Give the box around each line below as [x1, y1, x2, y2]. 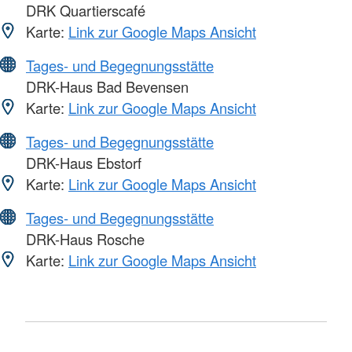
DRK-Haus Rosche [22, 229, 145, 250]
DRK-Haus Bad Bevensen [22, 76, 189, 97]
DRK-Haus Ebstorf [22, 152, 141, 174]
